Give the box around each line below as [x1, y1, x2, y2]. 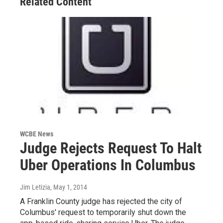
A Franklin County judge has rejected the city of [20, 196, 182, 206]
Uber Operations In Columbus [20, 156, 196, 174]
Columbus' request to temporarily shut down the [20, 207, 186, 217]
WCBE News [20, 129, 53, 138]
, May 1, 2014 [50, 183, 87, 191]
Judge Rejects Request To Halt [20, 139, 202, 157]
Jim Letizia [20, 183, 50, 191]
